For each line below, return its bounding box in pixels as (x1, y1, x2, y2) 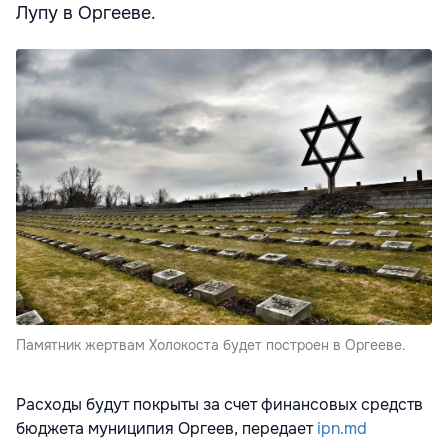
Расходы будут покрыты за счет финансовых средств (16, 393, 423, 415)
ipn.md (317, 417, 367, 439)
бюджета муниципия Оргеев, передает (16, 417, 317, 439)
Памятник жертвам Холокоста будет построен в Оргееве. (16, 335, 406, 354)
